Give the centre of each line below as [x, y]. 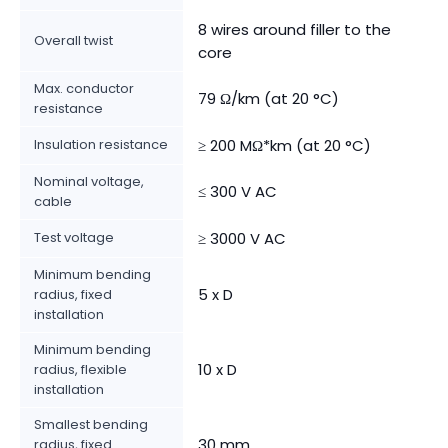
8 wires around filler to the [294, 29]
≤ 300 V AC [237, 191]
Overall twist [73, 40]
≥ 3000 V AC [242, 238]
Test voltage [74, 237]
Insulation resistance [101, 144]
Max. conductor [84, 88]
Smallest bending [91, 424]
